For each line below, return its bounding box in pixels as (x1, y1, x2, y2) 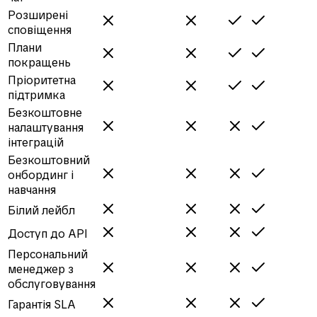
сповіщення (8, 22, 71, 38)
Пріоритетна (8, 72, 76, 88)
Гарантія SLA (8, 296, 76, 312)
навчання (8, 182, 56, 197)
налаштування (8, 120, 83, 135)
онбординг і (8, 167, 74, 183)
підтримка (8, 87, 65, 103)
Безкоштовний (8, 152, 90, 168)
